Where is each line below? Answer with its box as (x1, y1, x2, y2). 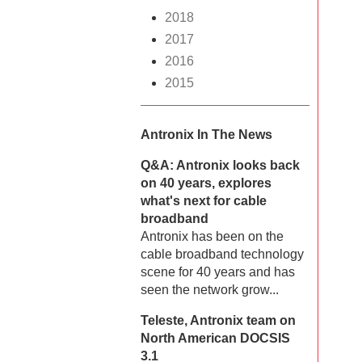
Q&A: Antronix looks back (141, 158, 300, 173)
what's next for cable (141, 194, 267, 208)
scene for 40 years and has (141, 265, 295, 280)
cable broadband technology (141, 247, 304, 262)
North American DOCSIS (141, 331, 290, 346)
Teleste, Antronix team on (141, 314, 296, 328)
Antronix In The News (141, 128, 272, 142)
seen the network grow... (141, 283, 279, 297)
